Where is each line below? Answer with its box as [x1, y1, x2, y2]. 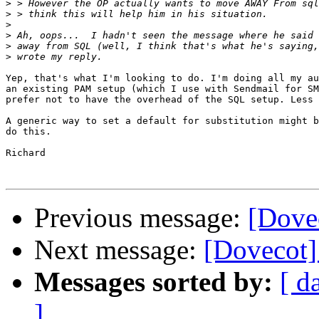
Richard [6, 147, 46, 159]
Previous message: [34, 202, 248, 234]
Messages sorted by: [34, 266, 273, 298]
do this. [6, 126, 51, 137]
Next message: [34, 234, 204, 266]
